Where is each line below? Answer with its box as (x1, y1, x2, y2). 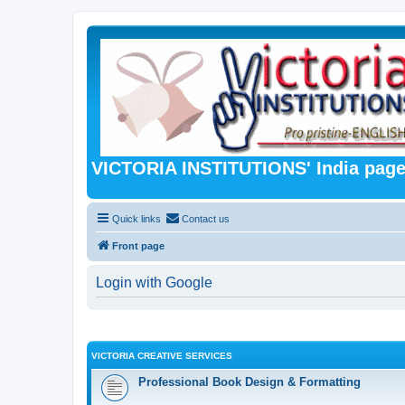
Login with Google (96, 274, 212, 290)
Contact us (182, 212, 230, 224)
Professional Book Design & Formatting (138, 375, 361, 389)
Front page (112, 240, 165, 251)
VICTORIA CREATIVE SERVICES (91, 351, 232, 361)
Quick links (112, 212, 161, 224)
